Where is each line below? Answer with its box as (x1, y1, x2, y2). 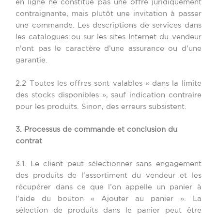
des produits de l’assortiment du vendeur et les (15, 172, 201, 179)
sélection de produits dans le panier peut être (15, 207, 201, 214)
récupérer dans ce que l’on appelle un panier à (15, 184, 201, 191)
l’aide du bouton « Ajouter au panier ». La (15, 196, 201, 202)
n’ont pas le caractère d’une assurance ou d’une (15, 46, 201, 52)
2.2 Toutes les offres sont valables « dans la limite (15, 80, 201, 87)
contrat (15, 138, 43, 145)
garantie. (15, 57, 48, 64)
